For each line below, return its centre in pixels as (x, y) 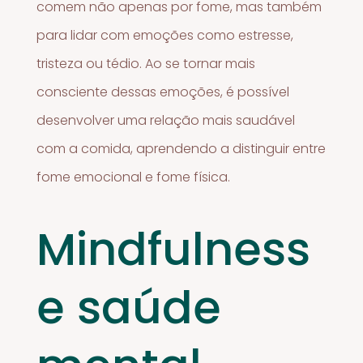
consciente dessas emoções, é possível (163, 92)
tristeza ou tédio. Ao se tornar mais (146, 64)
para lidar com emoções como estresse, (165, 36)
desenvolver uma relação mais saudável (166, 121)
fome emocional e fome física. (134, 177)
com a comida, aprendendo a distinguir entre (181, 149)
